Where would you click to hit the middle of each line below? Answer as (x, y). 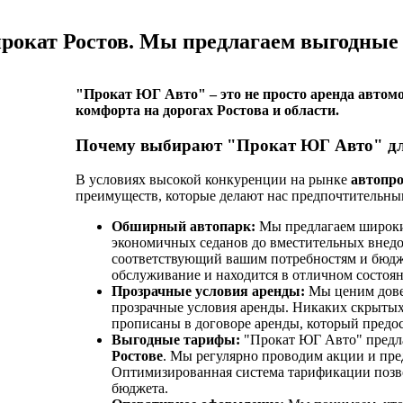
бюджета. (139, 389)
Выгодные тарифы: (175, 340)
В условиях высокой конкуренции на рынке (213, 180)
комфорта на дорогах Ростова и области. (207, 110)
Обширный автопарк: (183, 227)
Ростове (137, 356)
